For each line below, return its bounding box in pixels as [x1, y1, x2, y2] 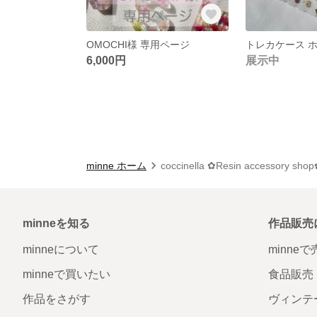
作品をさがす [23, 292, 91, 305]
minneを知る [23, 217, 90, 229]
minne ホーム [86, 159, 146, 171]
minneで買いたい [23, 267, 110, 280]
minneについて [23, 243, 99, 255]
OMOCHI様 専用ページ [86, 38, 190, 50]
